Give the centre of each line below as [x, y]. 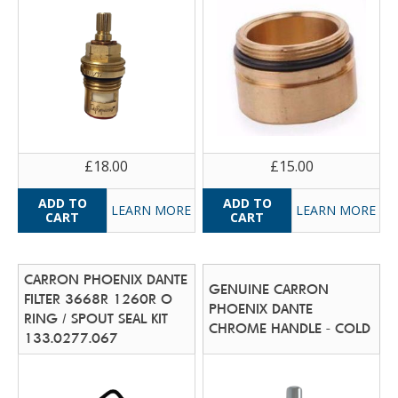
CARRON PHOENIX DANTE [106, 279]
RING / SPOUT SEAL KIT [96, 318]
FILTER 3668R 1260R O [99, 298]
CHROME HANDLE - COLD [290, 328]
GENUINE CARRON [269, 289]
